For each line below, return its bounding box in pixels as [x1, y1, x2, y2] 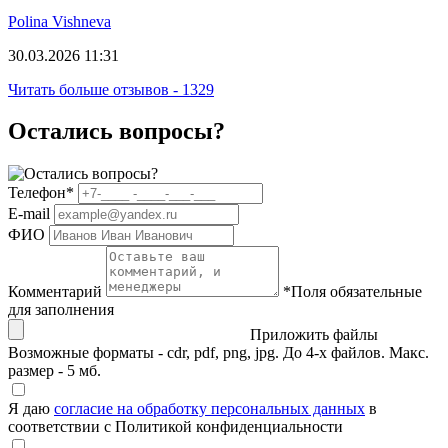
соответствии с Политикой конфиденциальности [8, 418, 343, 436]
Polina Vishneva [8, 12, 111, 30]
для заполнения [8, 301, 114, 319]
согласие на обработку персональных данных [54, 400, 365, 418]
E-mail [8, 205, 50, 223]
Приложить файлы [250, 326, 378, 344]
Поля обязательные [291, 283, 422, 301]
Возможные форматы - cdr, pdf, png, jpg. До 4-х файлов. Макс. [8, 344, 429, 362]
